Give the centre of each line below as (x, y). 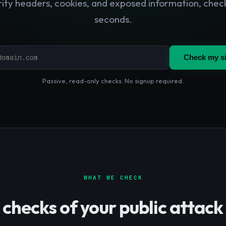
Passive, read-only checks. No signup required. (113, 80)
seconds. (113, 19)
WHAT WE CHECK (113, 177)
